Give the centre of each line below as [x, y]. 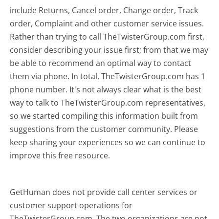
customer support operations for [71, 206]
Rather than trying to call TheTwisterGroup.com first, [107, 37]
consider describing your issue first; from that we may [109, 50]
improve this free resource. [60, 156]
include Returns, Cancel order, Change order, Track [104, 11]
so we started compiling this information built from [104, 116]
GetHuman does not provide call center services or [104, 192]
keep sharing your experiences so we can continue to [108, 142]
